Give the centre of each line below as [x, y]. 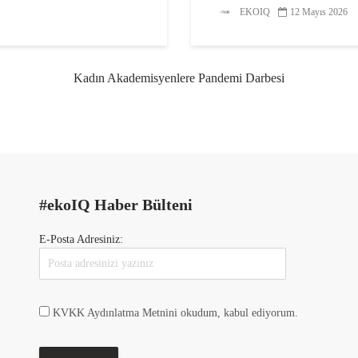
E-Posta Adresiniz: [81, 239]
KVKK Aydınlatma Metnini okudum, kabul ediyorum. [175, 312]
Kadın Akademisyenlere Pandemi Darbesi [179, 78]
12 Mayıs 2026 [319, 12]
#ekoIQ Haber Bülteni [116, 204]
